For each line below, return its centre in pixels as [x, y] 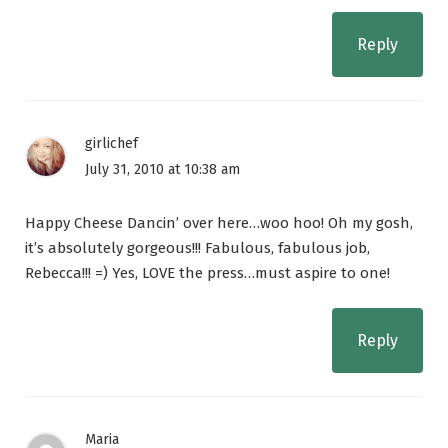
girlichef [111, 144]
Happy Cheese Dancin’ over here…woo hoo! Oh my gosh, [219, 223]
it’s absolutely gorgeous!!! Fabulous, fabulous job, [197, 248]
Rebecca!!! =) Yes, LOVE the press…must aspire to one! [207, 273]
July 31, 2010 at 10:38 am [162, 170]
